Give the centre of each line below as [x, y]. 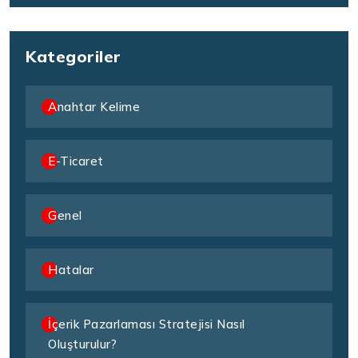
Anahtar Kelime [94, 107]
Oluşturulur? [82, 344]
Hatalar [71, 270]
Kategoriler [74, 57]
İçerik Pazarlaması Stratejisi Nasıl [147, 324]
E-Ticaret [76, 161]
